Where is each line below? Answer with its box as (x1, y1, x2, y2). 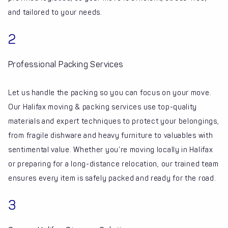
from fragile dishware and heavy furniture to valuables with (8, 131, 213, 140)
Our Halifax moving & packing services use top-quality (8, 103, 197, 112)
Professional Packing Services (8, 60, 124, 70)
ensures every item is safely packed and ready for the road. (8, 174, 216, 183)
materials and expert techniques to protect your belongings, (8, 117, 219, 126)
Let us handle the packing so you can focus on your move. (8, 89, 212, 98)
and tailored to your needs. (8, 8, 102, 17)
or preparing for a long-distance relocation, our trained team (8, 160, 219, 169)
